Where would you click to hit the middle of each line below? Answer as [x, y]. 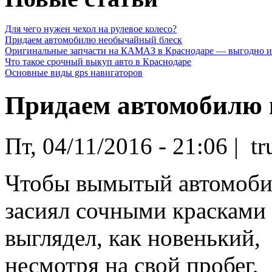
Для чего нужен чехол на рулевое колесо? [91, 29]
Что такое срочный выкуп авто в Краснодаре [98, 62]
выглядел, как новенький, [133, 238]
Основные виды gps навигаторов [74, 73]
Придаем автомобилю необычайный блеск [93, 40]
